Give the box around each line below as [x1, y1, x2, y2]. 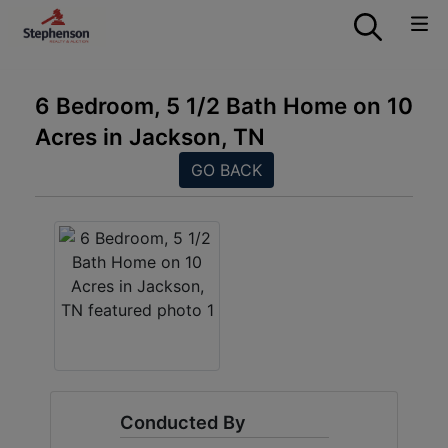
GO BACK [190, 160, 262, 180]
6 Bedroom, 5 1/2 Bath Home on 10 [35, 92, 413, 119]
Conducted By [119, 411, 246, 433]
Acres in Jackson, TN [35, 123, 265, 150]
